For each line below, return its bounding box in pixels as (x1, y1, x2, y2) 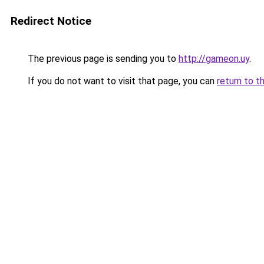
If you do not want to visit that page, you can (25, 75, 217, 87)
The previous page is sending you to (25, 53, 179, 64)
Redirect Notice (11, 14, 91, 28)
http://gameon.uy (179, 53, 249, 64)
